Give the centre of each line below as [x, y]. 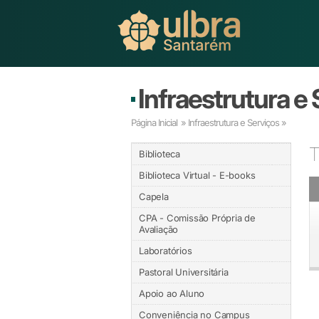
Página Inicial [154, 122]
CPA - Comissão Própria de [198, 218]
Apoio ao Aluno [172, 293]
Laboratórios [166, 251]
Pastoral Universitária [184, 272]
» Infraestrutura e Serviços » [232, 122]
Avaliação [159, 229]
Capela [154, 197]
